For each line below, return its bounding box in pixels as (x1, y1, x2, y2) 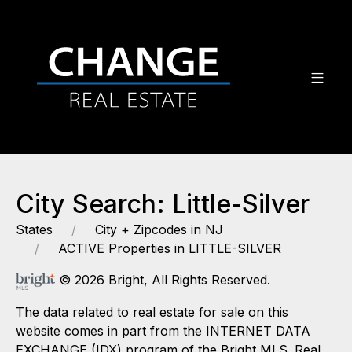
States (16, 222, 53, 237)
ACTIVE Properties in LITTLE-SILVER (58, 240, 281, 256)
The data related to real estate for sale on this (16, 303, 288, 320)
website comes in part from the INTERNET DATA (16, 322, 310, 339)
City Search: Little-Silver (16, 189, 310, 219)
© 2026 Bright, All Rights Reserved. (55, 272, 270, 288)
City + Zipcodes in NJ (95, 222, 223, 237)
